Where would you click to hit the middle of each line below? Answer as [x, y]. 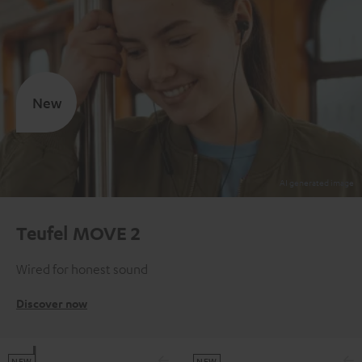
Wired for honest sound [82, 269]
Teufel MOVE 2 [78, 233]
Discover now [52, 303]
